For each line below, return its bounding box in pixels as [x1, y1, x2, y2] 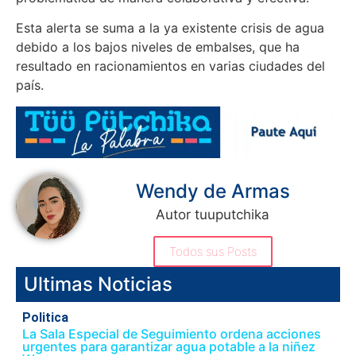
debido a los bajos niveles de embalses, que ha [16, 39, 300, 56]
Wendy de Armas [135, 180, 290, 203]
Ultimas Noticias [24, 273, 172, 296]
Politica [22, 310, 68, 326]
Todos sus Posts [168, 244, 257, 260]
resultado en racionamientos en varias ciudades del [16, 58, 325, 75]
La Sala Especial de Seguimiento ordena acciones [22, 326, 321, 342]
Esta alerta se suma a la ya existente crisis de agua [16, 20, 324, 37]
